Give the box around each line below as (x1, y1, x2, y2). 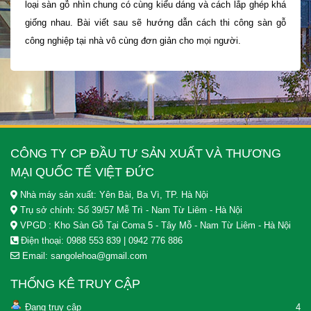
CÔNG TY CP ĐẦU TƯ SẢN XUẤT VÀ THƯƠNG (10, 146, 281, 160)
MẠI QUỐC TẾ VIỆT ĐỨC (10, 165, 154, 179)
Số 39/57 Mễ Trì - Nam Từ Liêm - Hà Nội (78, 204, 242, 215)
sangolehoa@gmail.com (51, 250, 147, 261)
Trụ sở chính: (17, 204, 78, 215)
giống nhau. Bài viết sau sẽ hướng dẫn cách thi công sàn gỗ (24, 17, 287, 28)
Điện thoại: (18, 235, 67, 246)
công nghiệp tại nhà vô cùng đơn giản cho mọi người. (24, 35, 241, 46)
